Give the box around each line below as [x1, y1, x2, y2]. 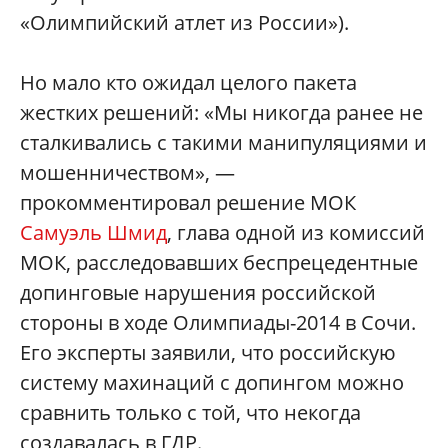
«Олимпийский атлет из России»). [20, 9, 349, 37]
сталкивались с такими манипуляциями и [20, 129, 427, 157]
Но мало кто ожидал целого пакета [20, 69, 357, 97]
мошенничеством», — [20, 159, 235, 187]
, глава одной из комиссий [167, 219, 425, 247]
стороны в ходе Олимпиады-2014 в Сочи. [20, 309, 416, 337]
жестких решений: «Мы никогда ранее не [20, 99, 423, 127]
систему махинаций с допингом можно [20, 369, 404, 397]
